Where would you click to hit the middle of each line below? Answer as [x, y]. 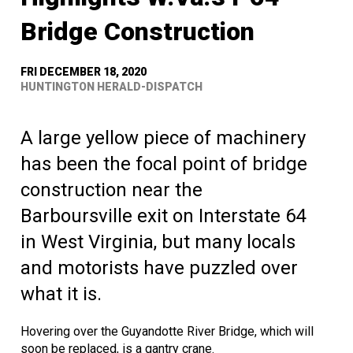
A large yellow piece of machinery [163, 138]
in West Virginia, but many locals [158, 242]
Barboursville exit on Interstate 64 [163, 216]
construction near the [111, 190]
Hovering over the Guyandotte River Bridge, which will [167, 332]
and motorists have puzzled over [159, 268]
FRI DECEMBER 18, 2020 [84, 72]
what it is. [61, 294]
